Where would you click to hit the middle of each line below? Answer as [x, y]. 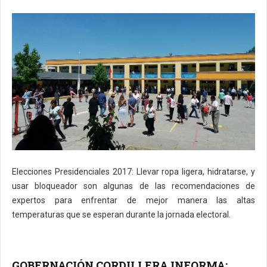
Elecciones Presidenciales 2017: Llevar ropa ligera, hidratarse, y [133, 172]
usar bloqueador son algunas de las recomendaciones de [133, 186]
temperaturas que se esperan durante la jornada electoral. [121, 215]
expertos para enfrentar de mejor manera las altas [133, 201]
